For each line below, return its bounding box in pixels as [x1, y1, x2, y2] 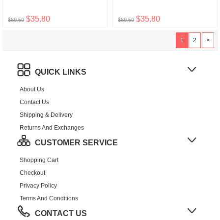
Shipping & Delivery [20, 111, 73, 118]
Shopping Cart [20, 157, 58, 164]
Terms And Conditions [20, 195, 78, 202]
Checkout [20, 169, 45, 176]
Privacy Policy [20, 182, 57, 189]
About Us [20, 86, 44, 93]
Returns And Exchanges [20, 124, 84, 131]
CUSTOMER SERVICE [35, 138, 118, 147]
